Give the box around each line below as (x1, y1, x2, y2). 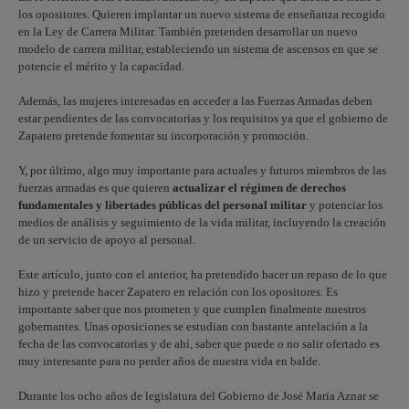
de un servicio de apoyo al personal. (18, 233, 195, 246)
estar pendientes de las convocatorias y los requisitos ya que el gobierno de (18, 111, 388, 125)
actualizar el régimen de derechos (173, 181, 346, 194)
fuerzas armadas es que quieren (18, 181, 173, 194)
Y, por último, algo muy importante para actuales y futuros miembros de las (18, 163, 386, 177)
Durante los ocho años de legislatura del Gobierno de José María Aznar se (18, 389, 379, 403)
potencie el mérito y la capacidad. (18, 59, 184, 73)
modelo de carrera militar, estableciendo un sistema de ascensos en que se (18, 42, 378, 56)
